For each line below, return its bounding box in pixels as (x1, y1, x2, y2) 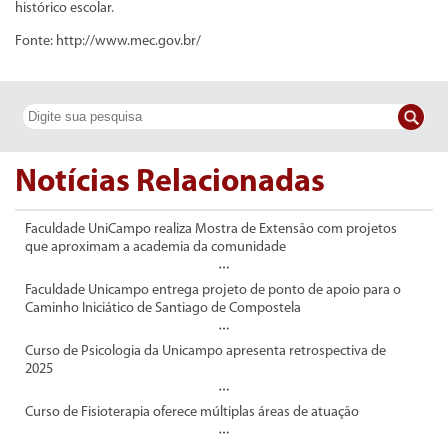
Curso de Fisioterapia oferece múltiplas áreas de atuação (25, 404, 359, 420)
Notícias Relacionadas (15, 166, 325, 199)
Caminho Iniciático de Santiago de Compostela (25, 300, 301, 316)
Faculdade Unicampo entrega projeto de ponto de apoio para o (25, 282, 401, 298)
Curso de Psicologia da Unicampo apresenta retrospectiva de (25, 343, 386, 359)
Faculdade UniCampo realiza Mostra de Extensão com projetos (25, 221, 397, 237)
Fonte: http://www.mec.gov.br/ (15, 33, 201, 49)
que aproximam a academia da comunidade (25, 239, 286, 255)
